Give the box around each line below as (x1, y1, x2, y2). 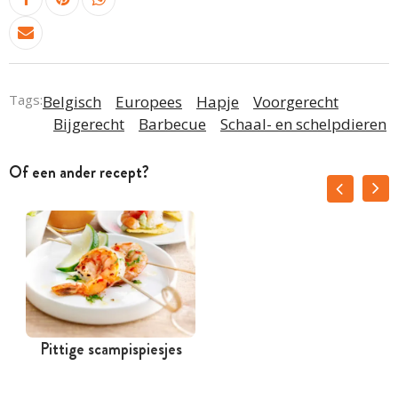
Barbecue (139, 113, 206, 134)
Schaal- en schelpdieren (220, 113, 386, 134)
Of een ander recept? (9, 160, 149, 184)
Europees (115, 91, 182, 112)
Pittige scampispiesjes (39, 337, 182, 361)
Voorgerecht (253, 91, 338, 112)
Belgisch (43, 91, 101, 112)
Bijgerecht (53, 113, 124, 134)
